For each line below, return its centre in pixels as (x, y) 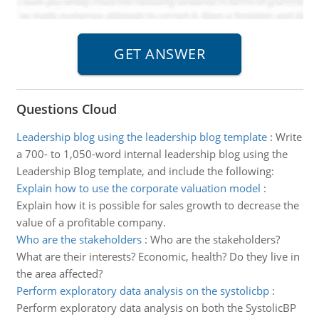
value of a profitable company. (91, 222)
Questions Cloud (66, 109)
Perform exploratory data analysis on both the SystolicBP (156, 308)
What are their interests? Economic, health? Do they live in (158, 256)
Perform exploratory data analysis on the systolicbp (142, 291)
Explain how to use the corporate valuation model (138, 188)
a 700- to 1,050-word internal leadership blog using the (152, 154)
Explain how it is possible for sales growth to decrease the (157, 205)
